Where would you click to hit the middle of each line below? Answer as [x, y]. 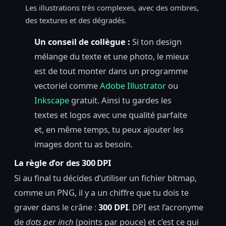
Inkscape [52, 100]
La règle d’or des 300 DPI [63, 162]
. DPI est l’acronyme [166, 207]
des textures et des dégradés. [76, 20]
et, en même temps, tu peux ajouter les [109, 129]
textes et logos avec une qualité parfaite [111, 115]
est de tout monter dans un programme [111, 71]
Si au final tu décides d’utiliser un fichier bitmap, [105, 178]
